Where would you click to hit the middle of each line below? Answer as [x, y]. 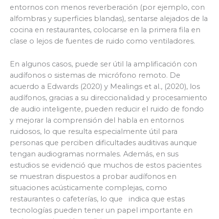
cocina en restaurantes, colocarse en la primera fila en [105, 30]
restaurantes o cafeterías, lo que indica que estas [97, 199]
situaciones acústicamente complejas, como [88, 187]
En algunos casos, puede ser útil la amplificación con [103, 64]
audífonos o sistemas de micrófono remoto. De [95, 75]
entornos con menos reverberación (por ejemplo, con [107, 8]
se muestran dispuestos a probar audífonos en [93, 176]
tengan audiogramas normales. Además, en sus [94, 154]
